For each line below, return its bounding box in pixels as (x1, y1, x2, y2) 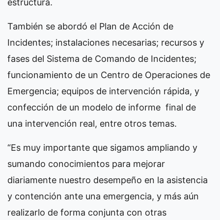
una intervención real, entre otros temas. (7, 118, 177, 129)
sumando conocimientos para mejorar (7, 158, 165, 169)
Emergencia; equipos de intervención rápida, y (7, 85, 199, 96)
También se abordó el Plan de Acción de (7, 21, 173, 31)
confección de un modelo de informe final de (7, 102, 196, 112)
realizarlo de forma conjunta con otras (7, 207, 166, 218)
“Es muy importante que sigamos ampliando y (7, 142, 197, 153)
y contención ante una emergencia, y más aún (7, 191, 199, 201)
